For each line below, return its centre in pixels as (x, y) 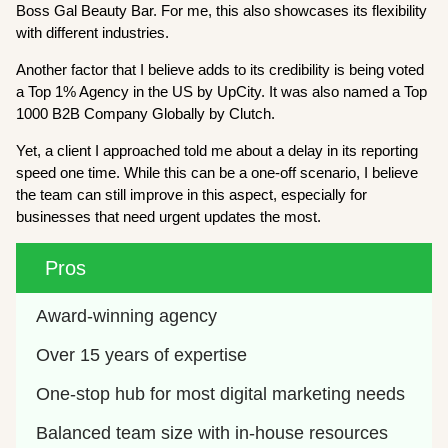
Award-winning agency (127, 315)
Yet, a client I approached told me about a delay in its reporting (217, 150)
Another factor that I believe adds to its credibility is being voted (220, 69)
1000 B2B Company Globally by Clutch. (146, 113)
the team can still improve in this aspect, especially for (192, 194)
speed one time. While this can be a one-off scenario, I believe (217, 172)
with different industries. (93, 32)
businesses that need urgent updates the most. (169, 216)
